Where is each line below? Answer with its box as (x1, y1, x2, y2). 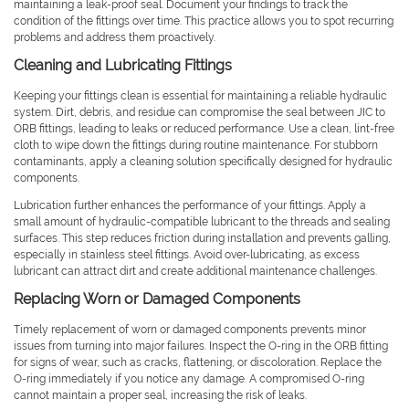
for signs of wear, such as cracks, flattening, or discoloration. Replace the (14, 356, 382, 370)
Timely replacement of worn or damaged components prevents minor (14, 323, 366, 337)
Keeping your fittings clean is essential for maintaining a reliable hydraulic (14, 89, 387, 103)
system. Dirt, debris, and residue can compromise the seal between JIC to (14, 106, 385, 120)
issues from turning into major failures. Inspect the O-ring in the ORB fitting (14, 340, 388, 353)
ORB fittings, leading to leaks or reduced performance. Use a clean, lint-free (14, 122, 394, 136)
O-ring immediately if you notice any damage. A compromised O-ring (14, 372, 364, 386)
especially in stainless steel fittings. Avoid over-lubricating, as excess (14, 248, 360, 262)
